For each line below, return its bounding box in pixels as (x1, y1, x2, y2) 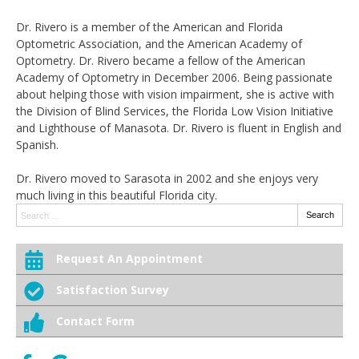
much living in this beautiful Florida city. (16, 188, 217, 203)
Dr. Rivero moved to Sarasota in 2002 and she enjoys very (16, 171, 318, 186)
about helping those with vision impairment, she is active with (16, 87, 334, 102)
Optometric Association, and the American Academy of (16, 36, 302, 51)
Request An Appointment (56, 251, 203, 266)
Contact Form (56, 313, 135, 329)
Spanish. (16, 137, 58, 152)
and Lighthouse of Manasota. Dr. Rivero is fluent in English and (16, 120, 341, 135)
